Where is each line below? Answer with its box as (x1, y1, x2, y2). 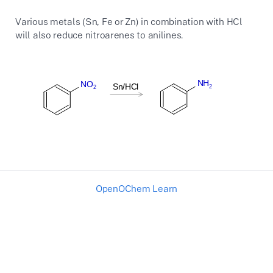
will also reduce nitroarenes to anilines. (15, 29, 183, 40)
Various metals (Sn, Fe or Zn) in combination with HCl (15, 15, 243, 27)
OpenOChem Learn (96, 183, 177, 194)
